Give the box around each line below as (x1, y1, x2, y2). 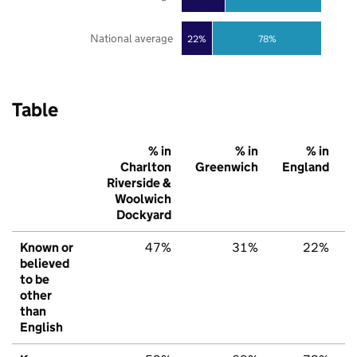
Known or (20, 240, 73, 256)
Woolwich (115, 191, 171, 207)
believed (20, 256, 69, 272)
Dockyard (116, 207, 171, 223)
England (282, 159, 329, 175)
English (20, 320, 63, 335)
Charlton (120, 159, 171, 175)
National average (89, 31, 173, 46)
